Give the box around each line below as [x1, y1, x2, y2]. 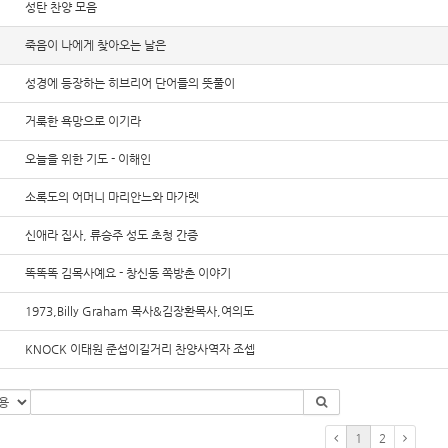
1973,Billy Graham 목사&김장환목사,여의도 [24, 304, 254, 318]
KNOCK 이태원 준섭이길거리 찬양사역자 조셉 [24, 342, 255, 356]
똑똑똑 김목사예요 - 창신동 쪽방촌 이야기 [24, 266, 231, 280]
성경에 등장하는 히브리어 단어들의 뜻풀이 [24, 76, 235, 90]
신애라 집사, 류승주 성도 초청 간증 [24, 228, 198, 242]
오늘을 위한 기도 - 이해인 [24, 152, 151, 166]
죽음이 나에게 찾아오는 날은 [24, 38, 166, 52]
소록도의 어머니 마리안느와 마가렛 [24, 190, 199, 204]
